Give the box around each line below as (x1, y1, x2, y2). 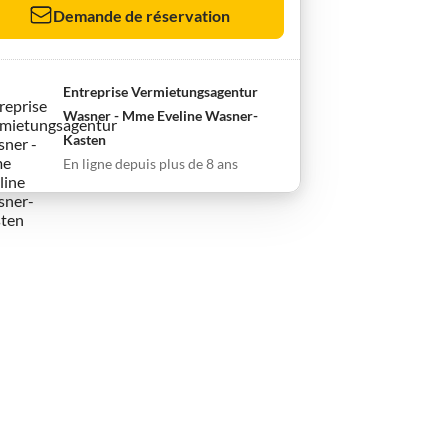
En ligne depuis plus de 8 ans (62, 155, 238, 172)
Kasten (62, 131, 106, 148)
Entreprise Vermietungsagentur (62, 83, 258, 100)
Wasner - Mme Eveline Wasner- (62, 107, 258, 124)
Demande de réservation (52, 5, 230, 25)
